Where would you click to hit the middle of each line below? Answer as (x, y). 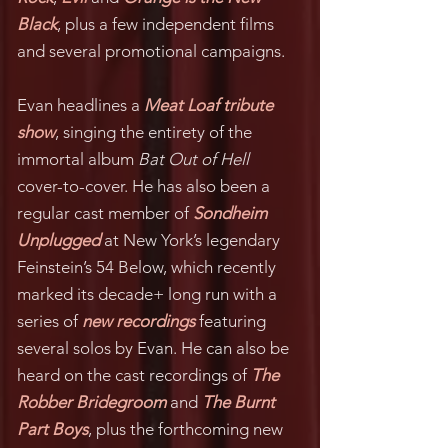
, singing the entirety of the (153, 132)
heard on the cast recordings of (134, 375)
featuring (230, 321)
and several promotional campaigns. (151, 51)
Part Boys (52, 429)
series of (49, 321)
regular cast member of (105, 213)
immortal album (77, 159)
